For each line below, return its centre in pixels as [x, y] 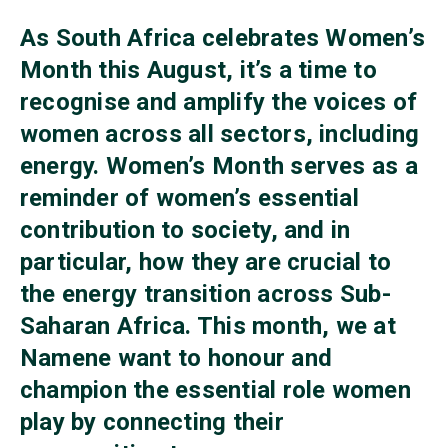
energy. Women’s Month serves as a [219, 165]
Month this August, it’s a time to [198, 69]
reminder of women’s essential [189, 197]
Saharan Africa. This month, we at [208, 325]
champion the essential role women [215, 389]
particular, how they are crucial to [206, 261]
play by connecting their [152, 421]
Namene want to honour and [176, 357]
